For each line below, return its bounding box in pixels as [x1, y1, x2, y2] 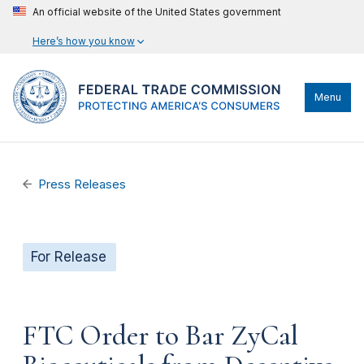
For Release [31, 249, 106, 265]
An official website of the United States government [32, 6, 281, 18]
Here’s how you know [32, 35, 135, 47]
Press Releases [38, 177, 127, 192]
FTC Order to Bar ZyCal [23, 318, 298, 353]
